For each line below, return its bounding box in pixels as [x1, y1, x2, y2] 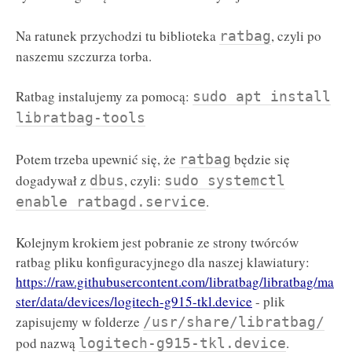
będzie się [231, 150, 290, 169]
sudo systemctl [164, 172, 285, 189]
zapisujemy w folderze [16, 312, 143, 331]
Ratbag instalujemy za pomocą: [16, 87, 192, 106]
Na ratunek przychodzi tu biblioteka [16, 26, 219, 45]
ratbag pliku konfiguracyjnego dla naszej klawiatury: [16, 252, 310, 271]
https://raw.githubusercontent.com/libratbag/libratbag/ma [16, 272, 334, 291]
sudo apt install [192, 88, 331, 105]
